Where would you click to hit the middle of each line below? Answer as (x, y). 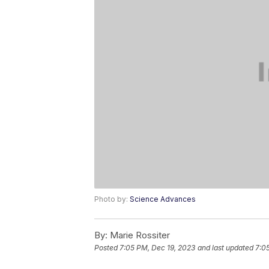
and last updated (225, 247)
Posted (107, 247)
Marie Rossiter (139, 235)
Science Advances (163, 199)
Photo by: (112, 199)
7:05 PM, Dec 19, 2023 (157, 247)
